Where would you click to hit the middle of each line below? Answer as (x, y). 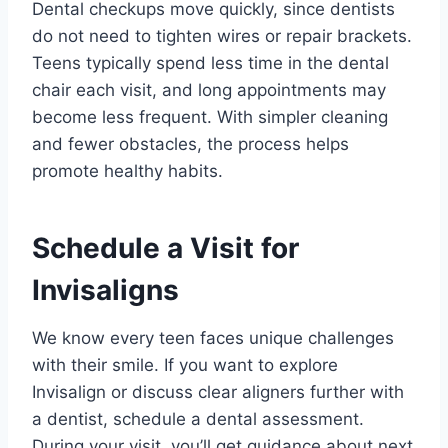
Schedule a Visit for (165, 248)
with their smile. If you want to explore (185, 365)
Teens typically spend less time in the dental (210, 63)
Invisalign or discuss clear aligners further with (218, 392)
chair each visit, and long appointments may (209, 90)
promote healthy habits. (127, 171)
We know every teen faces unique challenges (213, 338)
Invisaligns (105, 290)
